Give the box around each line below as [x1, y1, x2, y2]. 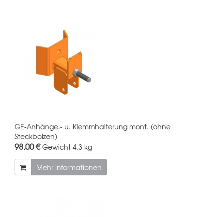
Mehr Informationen [36, 162, 102, 172]
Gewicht [42, 141, 71, 152]
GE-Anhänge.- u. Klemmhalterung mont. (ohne [15, 121, 170, 131]
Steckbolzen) [15, 131, 57, 141]
